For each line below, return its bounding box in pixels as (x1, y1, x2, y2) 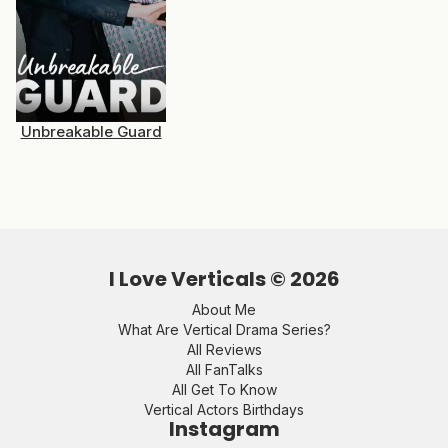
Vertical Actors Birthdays (144, 401, 304, 418)
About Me (192, 301, 256, 318)
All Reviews (186, 341, 262, 358)
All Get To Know (171, 381, 277, 398)
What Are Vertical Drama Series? (117, 321, 331, 338)
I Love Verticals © (108, 265, 290, 293)
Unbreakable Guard (20, 121, 162, 141)
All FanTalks (185, 361, 263, 378)
